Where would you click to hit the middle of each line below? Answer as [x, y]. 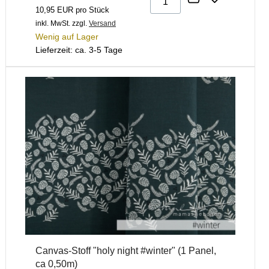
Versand [102, 24]
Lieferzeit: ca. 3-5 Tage [79, 50]
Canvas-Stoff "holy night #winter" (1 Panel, [126, 250]
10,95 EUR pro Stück [72, 10]
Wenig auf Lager [67, 37]
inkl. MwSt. [53, 24]
